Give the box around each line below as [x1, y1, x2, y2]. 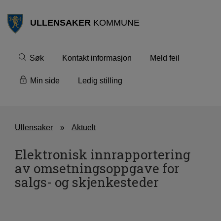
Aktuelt [72, 123, 96, 132]
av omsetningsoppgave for [15, 159, 180, 177]
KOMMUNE [90, 18, 140, 28]
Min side [30, 76, 60, 85]
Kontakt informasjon [62, 53, 132, 62]
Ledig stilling [78, 76, 122, 85]
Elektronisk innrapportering [15, 146, 190, 163]
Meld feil [150, 53, 180, 62]
